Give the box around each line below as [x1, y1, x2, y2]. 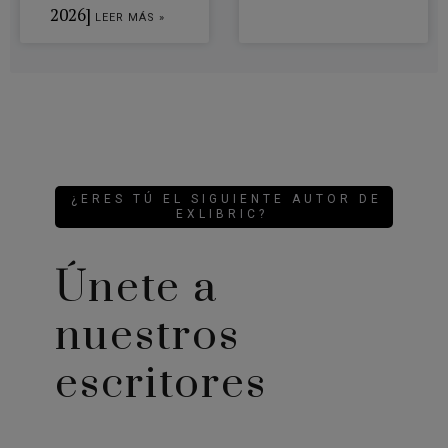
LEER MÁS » [95, 11, 165, 25]
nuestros [54, 308, 240, 363]
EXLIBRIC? [175, 206, 268, 221]
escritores [54, 356, 267, 411]
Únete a [54, 260, 218, 315]
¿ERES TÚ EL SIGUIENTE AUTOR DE [71, 191, 382, 206]
